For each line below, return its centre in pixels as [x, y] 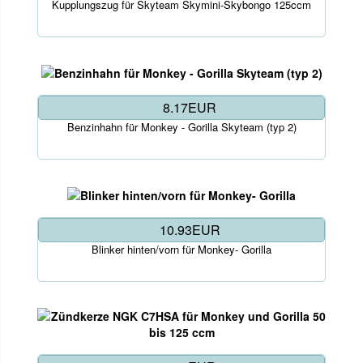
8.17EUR [190, 107]
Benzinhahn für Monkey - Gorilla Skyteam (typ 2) [181, 126]
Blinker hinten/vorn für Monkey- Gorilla [181, 249]
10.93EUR [190, 229]
